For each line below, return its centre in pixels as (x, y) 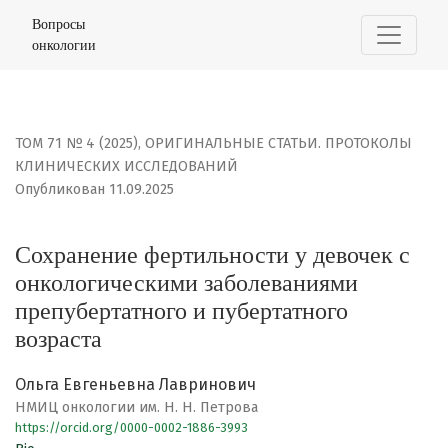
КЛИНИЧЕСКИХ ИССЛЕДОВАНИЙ (126, 167)
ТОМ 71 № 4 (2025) (76, 144)
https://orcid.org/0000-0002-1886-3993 (131, 428)
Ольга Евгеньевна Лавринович (135, 385)
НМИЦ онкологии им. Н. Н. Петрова (136, 408)
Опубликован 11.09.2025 (94, 190)
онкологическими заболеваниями (186, 283)
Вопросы (58, 24)
